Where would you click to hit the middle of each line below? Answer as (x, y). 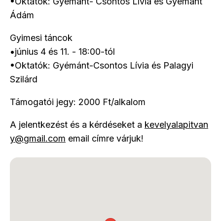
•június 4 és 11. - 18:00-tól (62, 52)
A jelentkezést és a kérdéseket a (77, 125)
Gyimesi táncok (41, 38)
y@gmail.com (38, 138)
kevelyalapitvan (176, 125)
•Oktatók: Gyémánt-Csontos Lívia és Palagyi (102, 65)
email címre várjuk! (105, 138)
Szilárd (24, 79)
